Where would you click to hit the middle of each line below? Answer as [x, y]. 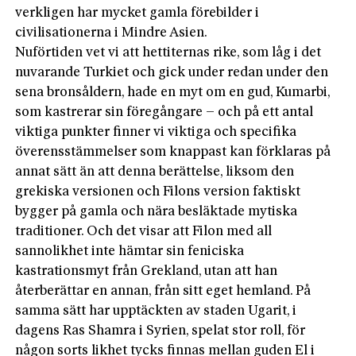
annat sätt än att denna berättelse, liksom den [155, 172]
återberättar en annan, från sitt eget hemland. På [163, 291]
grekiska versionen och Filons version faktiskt [158, 192]
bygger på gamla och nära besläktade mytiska [157, 211]
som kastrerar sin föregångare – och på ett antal [164, 112]
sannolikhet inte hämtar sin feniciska [130, 251]
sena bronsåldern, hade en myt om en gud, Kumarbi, [173, 92]
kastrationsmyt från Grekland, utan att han [147, 271]
